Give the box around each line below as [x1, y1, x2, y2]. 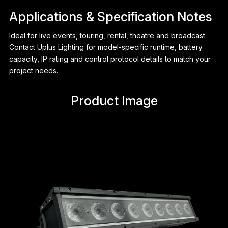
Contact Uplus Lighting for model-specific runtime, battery [9, 43, 203, 52]
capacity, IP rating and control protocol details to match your [9, 54, 211, 64]
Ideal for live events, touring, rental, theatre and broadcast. [9, 31, 207, 40]
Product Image [70, 93, 158, 109]
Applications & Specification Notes [9, 9, 212, 25]
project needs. [9, 66, 58, 75]
